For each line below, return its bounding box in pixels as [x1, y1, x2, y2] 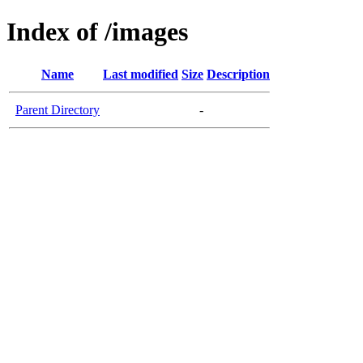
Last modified [103, 66, 178, 81]
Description [207, 66, 270, 81]
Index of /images [6, 17, 188, 47]
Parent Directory [15, 102, 100, 117]
